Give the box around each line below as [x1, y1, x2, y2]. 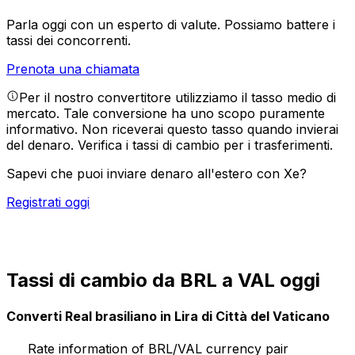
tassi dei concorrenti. [6, 32, 131, 49]
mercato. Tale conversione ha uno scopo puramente [6, 105, 325, 122]
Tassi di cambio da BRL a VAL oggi [6, 268, 320, 292]
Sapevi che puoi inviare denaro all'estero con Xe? [6, 166, 307, 182]
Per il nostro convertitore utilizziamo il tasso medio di [19, 90, 336, 106]
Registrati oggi [6, 194, 90, 211]
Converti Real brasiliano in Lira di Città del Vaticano [6, 308, 330, 325]
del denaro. [6, 137, 78, 154]
